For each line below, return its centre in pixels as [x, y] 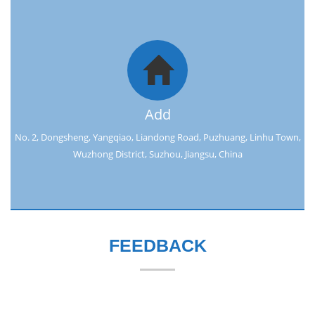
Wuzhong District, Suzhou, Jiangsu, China [157, 154]
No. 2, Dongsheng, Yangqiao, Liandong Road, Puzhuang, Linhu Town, [157, 137]
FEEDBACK [157, 245]
